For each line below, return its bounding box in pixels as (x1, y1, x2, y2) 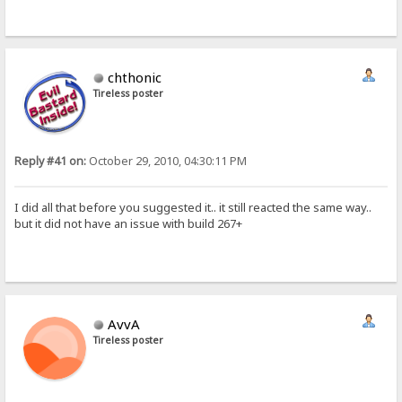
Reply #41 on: (14, 153, 87, 170)
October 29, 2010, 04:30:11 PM (86, 153, 248, 170)
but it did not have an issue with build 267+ (14, 214, 243, 232)
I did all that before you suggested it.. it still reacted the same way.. (14, 198, 372, 215)
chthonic (108, 68, 162, 87)
